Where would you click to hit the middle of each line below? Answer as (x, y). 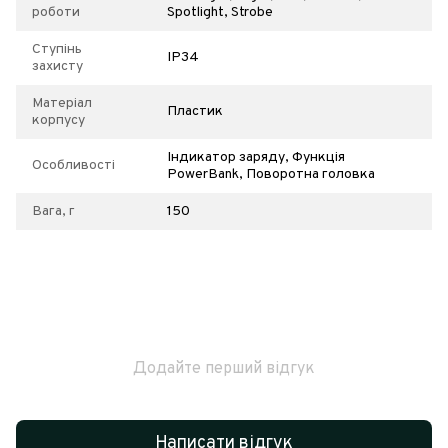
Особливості (73, 165)
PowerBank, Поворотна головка (271, 174)
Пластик (195, 111)
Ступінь (57, 49)
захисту (57, 66)
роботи (56, 12)
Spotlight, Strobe (220, 12)
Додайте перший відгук (224, 368)
